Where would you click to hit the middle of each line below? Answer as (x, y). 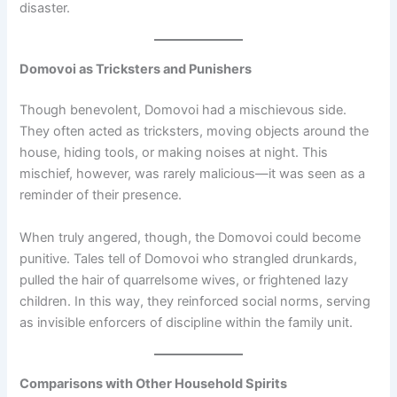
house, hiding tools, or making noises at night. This (174, 153)
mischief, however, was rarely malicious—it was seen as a (193, 174)
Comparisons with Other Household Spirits (154, 383)
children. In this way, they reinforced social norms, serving (195, 301)
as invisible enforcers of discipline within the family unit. (187, 322)
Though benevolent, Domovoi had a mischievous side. (183, 110)
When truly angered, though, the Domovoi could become (191, 237)
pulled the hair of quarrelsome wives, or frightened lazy (184, 280)
